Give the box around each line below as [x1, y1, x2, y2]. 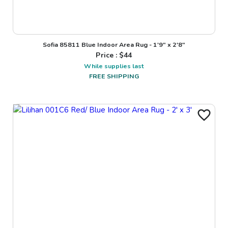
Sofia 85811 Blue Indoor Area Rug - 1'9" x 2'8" [43, 40, 185, 49]
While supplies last [84, 62, 144, 71]
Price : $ [96, 50, 124, 61]
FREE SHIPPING [89, 72, 139, 81]
